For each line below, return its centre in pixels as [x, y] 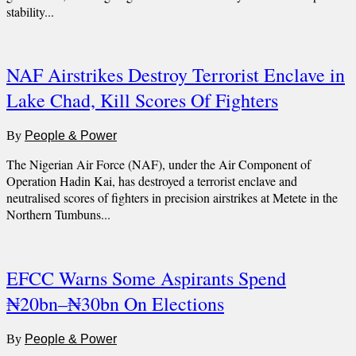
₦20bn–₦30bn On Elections [115, 304]
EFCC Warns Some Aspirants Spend [146, 279]
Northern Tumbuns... [58, 215]
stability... [30, 11]
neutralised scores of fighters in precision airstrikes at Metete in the [172, 198]
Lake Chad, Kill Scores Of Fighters [142, 101]
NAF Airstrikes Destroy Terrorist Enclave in [176, 75]
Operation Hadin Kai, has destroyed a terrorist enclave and [152, 181]
